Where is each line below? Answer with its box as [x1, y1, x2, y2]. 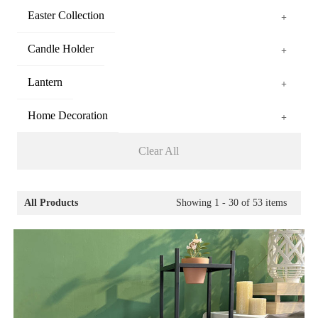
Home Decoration [27, 109, 108, 122]
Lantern [27, 76, 62, 89]
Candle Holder [27, 43, 94, 55]
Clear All [138, 145, 180, 158]
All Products [23, 197, 78, 209]
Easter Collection [27, 9, 104, 22]
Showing [176, 197, 215, 209]
